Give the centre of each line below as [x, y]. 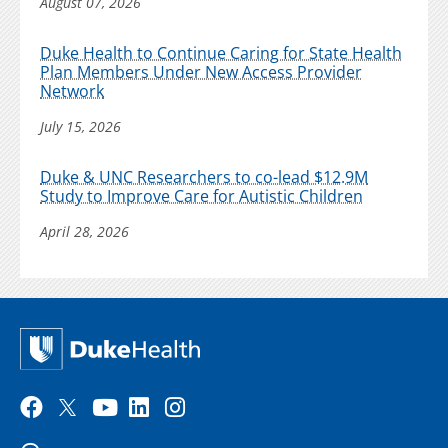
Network [72, 91]
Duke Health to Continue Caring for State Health [221, 53]
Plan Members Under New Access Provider [201, 72]
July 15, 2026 [80, 126]
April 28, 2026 [84, 231]
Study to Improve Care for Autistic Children [201, 196]
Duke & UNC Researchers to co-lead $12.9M [204, 177]
